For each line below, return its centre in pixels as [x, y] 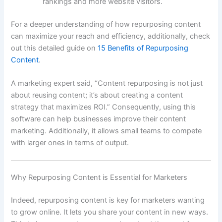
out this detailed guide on [55, 48]
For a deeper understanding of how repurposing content [106, 24]
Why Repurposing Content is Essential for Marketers [99, 178]
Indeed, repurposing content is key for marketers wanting [108, 200]
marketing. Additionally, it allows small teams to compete [107, 131]
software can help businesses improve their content [99, 119]
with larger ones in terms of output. [70, 142]
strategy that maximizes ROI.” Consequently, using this [104, 107]
